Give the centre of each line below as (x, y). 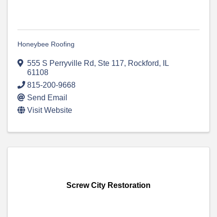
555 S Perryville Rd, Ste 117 (76, 63)
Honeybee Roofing (46, 44)
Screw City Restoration (108, 186)
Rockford (143, 63)
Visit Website (50, 110)
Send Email (47, 98)
